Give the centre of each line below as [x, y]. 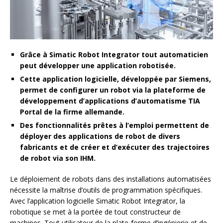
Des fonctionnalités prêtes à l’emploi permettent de [114, 125]
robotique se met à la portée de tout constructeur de [95, 212]
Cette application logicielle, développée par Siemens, [115, 79]
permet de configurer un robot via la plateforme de [113, 90]
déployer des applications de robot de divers [100, 136]
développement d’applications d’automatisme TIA [110, 101]
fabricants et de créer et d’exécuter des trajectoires [115, 147]
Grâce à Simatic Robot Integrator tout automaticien [114, 55]
